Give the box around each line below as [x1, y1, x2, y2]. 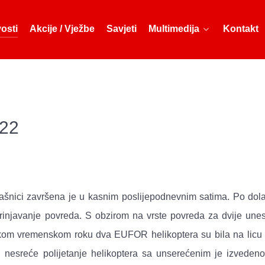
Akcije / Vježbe [30, 23, 95, 34]
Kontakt [223, 23, 258, 34]
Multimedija [148, 23, 199, 34]
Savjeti [106, 23, 137, 34]
